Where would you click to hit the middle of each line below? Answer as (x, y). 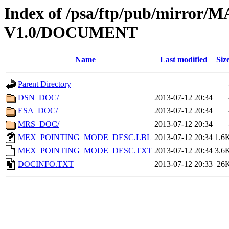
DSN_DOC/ (38, 98)
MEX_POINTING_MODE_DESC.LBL (85, 138)
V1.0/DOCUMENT (71, 32)
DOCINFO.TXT (46, 164)
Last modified (184, 60)
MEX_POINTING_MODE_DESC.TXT (85, 151)
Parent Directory (44, 84)
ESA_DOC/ (38, 111)
